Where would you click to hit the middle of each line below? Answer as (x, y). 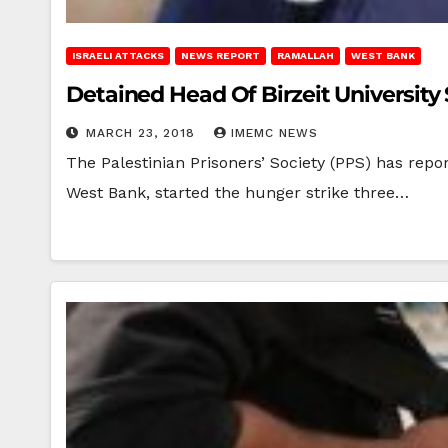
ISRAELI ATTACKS (118, 55)
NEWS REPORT (220, 55)
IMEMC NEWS (274, 133)
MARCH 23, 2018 (143, 133)
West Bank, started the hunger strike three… (237, 192)
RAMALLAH (305, 55)
